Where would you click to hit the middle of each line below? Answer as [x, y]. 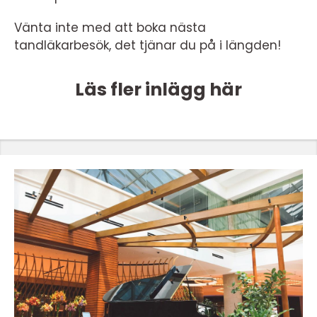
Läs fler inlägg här [158, 90]
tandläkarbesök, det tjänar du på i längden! [148, 45]
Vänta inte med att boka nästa [110, 28]
